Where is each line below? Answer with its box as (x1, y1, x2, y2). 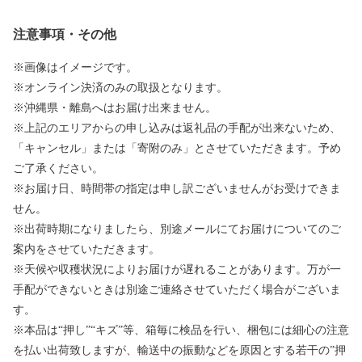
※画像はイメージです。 (13, 61, 137, 74)
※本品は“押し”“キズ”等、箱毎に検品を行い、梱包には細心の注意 (13, 324, 349, 337)
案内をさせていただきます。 (13, 243, 160, 256)
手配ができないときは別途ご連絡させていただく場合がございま (13, 284, 341, 297)
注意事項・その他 (13, 27, 116, 42)
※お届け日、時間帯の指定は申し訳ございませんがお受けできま (13, 183, 341, 196)
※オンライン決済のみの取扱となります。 (13, 82, 228, 95)
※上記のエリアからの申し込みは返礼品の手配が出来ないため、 (13, 122, 341, 135)
